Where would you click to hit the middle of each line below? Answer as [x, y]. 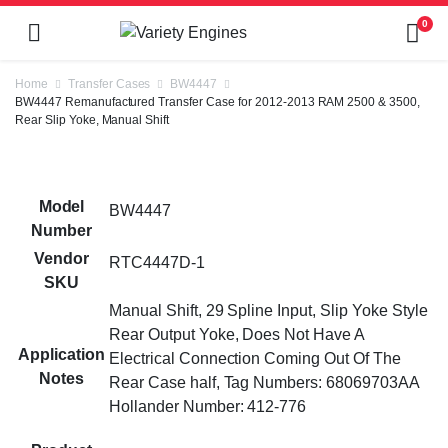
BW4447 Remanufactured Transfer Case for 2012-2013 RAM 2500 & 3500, [218, 102]
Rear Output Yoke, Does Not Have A [237, 334]
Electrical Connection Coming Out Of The [255, 358]
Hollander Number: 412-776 [208, 406]
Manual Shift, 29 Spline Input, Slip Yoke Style [268, 310]
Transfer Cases [109, 84]
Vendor [61, 258]
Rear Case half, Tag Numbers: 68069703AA [264, 382]
